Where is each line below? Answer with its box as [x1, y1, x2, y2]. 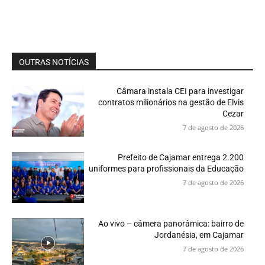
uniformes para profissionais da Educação [89, 163, 244, 173]
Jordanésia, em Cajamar [154, 230, 244, 240]
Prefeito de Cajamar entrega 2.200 [118, 152, 244, 162]
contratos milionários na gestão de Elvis [98, 98, 244, 108]
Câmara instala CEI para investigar [117, 86, 244, 96]
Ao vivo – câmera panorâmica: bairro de [98, 218, 244, 228]
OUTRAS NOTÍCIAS [19, 57, 89, 67]
